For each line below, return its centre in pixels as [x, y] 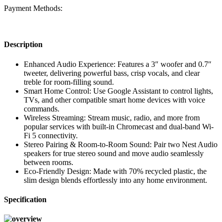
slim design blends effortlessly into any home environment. [115, 180]
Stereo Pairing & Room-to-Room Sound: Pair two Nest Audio [121, 144]
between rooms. [49, 162]
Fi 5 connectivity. [51, 135]
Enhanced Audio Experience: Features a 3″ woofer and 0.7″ [118, 64]
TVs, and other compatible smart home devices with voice [114, 100]
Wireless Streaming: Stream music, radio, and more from [112, 117]
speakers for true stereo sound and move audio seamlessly [114, 153]
